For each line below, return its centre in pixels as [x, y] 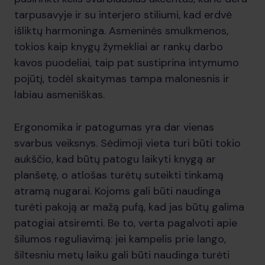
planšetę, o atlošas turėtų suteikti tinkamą [119, 175]
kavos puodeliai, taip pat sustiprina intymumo [127, 63]
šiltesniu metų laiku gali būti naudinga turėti [122, 255]
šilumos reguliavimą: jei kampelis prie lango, [120, 239]
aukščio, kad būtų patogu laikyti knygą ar [115, 159]
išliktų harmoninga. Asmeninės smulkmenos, [121, 31]
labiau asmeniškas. [59, 95]
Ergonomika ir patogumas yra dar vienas [114, 127]
